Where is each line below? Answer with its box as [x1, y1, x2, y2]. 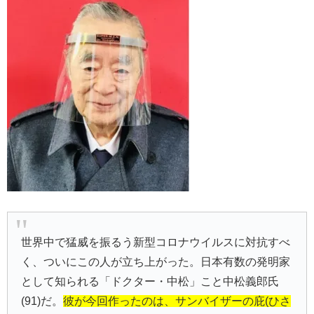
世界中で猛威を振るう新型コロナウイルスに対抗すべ [21, 235, 291, 248]
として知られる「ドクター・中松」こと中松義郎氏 [21, 275, 280, 287]
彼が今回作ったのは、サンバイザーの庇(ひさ [63, 294, 292, 307]
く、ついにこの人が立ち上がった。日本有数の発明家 [21, 255, 291, 268]
